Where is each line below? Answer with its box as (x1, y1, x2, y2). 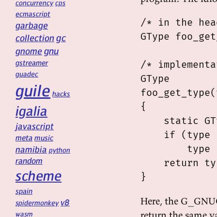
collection (15, 32, 54, 43)
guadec (15, 69, 38, 78)
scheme (15, 167, 62, 184)
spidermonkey (15, 198, 59, 207)
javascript (15, 120, 54, 131)
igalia (15, 102, 47, 119)
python (49, 145, 70, 154)
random (15, 155, 43, 166)
